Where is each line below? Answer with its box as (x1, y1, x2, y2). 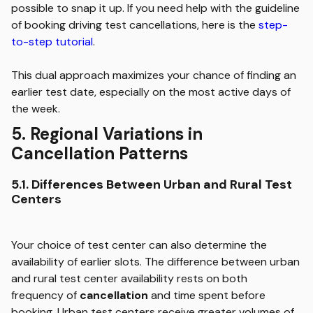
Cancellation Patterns (11, 143, 188, 164)
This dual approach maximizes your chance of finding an (11, 68, 296, 82)
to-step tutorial (11, 34, 93, 49)
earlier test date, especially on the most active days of (11, 85, 291, 99)
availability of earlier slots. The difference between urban (11, 254, 300, 269)
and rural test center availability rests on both (11, 271, 247, 286)
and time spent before (148, 288, 265, 303)
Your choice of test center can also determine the (11, 238, 267, 252)
